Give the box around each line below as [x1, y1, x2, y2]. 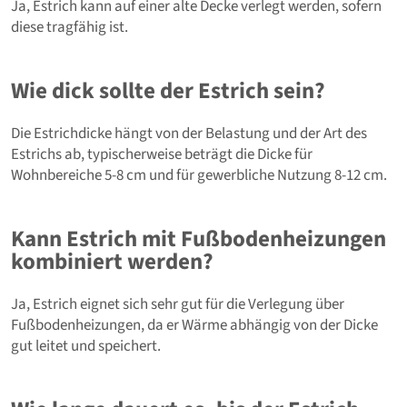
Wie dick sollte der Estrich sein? [11, 74, 325, 107]
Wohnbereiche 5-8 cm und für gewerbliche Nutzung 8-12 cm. [11, 164, 387, 186]
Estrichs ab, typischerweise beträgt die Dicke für [11, 143, 313, 165]
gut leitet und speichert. [11, 334, 161, 357]
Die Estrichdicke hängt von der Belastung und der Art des [11, 122, 367, 144]
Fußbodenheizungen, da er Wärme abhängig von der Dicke [11, 313, 378, 336]
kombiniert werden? [11, 244, 213, 278]
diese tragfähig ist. [11, 15, 128, 38]
